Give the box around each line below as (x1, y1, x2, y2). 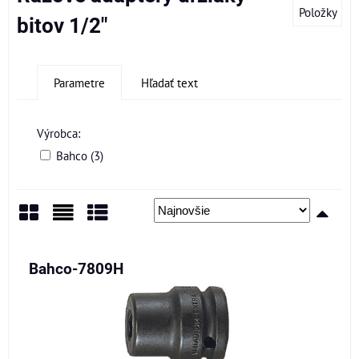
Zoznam (51, 230, 121, 256)
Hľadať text (141, 75, 198, 91)
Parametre (54, 75, 105, 91)
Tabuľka (86, 230, 154, 256)
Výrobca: (37, 125, 80, 141)
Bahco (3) (56, 147, 103, 163)
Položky (299, 4, 337, 20)
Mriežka (17, 230, 87, 256)
